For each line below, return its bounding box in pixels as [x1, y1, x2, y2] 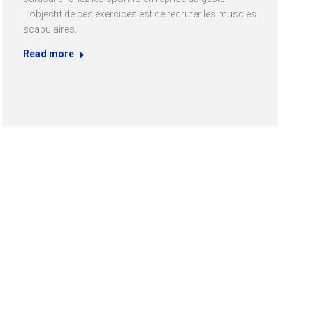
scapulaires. [23, 23, 78, 35]
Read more [23, 48, 75, 59]
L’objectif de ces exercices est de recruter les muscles [23, 8, 257, 20]
